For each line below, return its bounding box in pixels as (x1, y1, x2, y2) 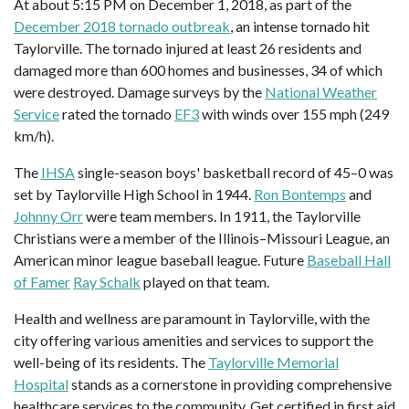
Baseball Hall (307, 250, 391, 268)
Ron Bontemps (254, 184, 346, 203)
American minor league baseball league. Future (14, 250, 307, 268)
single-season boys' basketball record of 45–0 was (75, 163, 393, 181)
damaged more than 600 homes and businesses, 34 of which (14, 60, 383, 79)
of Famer (14, 272, 70, 290)
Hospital (14, 374, 68, 393)
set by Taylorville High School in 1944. (14, 184, 254, 203)
